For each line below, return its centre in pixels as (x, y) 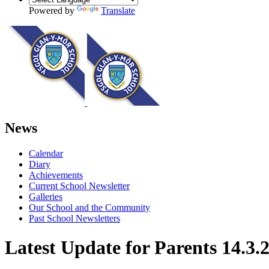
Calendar (46, 153)
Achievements (56, 175)
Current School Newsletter (79, 186)
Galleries (46, 196)
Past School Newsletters (74, 218)
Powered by (53, 10)
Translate (118, 10)
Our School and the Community (89, 207)
